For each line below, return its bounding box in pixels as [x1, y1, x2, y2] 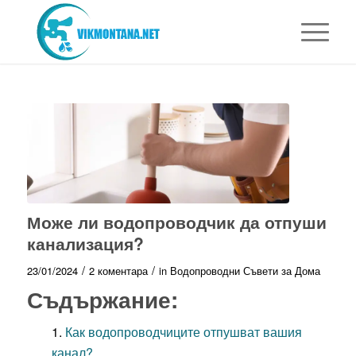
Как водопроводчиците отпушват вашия [64, 322, 302, 341]
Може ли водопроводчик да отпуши [26, 209, 327, 234]
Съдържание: [26, 282, 178, 315]
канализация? [26, 230, 144, 255]
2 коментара [88, 262, 148, 278]
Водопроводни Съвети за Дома [169, 262, 320, 278]
